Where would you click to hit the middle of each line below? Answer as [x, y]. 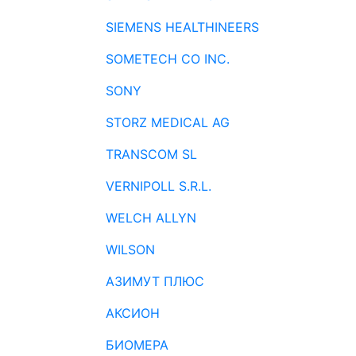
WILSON [130, 250]
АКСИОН [133, 313]
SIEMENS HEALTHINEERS [182, 27]
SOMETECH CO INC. [168, 59]
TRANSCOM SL [151, 154]
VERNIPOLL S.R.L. [159, 186]
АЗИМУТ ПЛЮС [155, 281]
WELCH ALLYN [151, 218]
